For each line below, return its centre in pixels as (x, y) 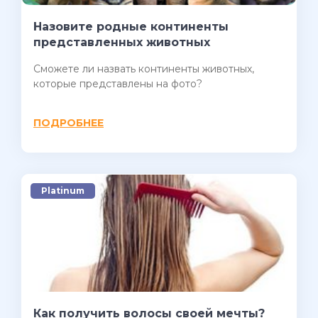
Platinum (63, 191)
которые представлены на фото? (118, 84)
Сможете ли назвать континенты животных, (144, 69)
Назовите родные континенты (131, 27)
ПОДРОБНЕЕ (68, 123)
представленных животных (122, 43)
